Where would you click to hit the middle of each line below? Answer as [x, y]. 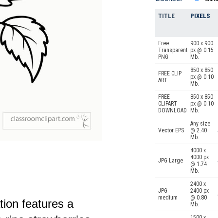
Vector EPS [171, 130]
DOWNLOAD [173, 110]
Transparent [173, 50]
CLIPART [168, 104]
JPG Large [171, 161]
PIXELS [200, 16]
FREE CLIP [170, 73]
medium [168, 198]
